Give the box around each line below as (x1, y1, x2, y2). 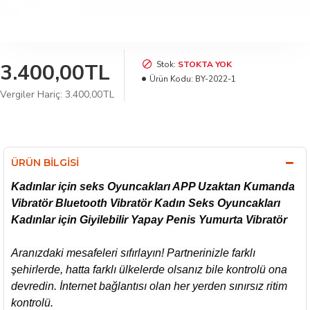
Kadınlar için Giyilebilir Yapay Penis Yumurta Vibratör (11, 214, 287, 226)
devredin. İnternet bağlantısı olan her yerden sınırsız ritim (11, 280, 287, 292)
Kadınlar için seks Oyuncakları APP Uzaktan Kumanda (11, 181, 295, 192)
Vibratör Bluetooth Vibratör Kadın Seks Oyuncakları (11, 197, 280, 209)
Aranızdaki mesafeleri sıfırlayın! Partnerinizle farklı (11, 247, 255, 259)
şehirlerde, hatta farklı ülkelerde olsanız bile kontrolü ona (11, 264, 287, 275)
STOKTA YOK (178, 59, 232, 70)
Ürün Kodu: (149, 73, 193, 84)
